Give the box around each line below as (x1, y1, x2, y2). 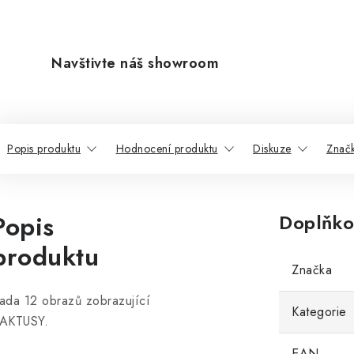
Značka (292, 261, 332, 279)
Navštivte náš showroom (51, 53, 219, 73)
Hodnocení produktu (115, 141, 218, 156)
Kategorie (292, 303, 347, 321)
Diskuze (253, 141, 292, 156)
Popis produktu (7, 141, 81, 156)
